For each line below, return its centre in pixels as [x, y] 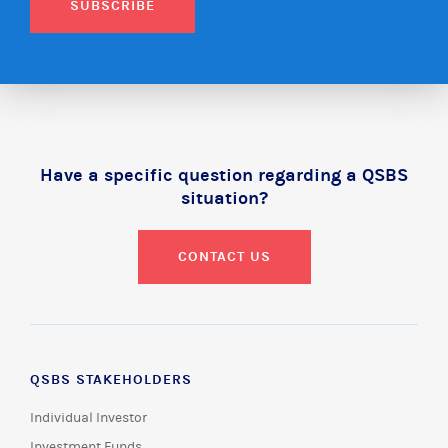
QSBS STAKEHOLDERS [111, 379]
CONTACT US [224, 256]
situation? [224, 198]
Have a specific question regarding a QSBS [224, 175]
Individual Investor [88, 417]
